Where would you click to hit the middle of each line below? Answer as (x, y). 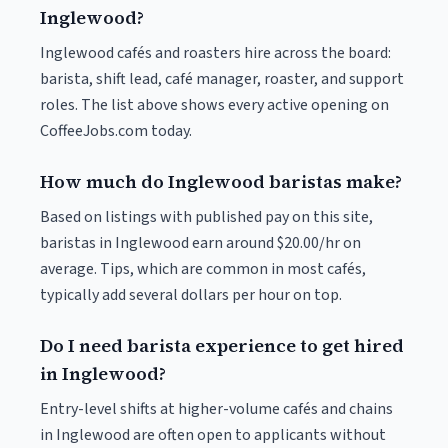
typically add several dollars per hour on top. (191, 295)
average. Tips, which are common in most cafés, (203, 269)
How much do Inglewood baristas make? (221, 181)
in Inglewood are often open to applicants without (213, 435)
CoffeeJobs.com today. (116, 131)
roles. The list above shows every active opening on (214, 105)
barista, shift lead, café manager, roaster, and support (222, 79)
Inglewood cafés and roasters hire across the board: (215, 53)
